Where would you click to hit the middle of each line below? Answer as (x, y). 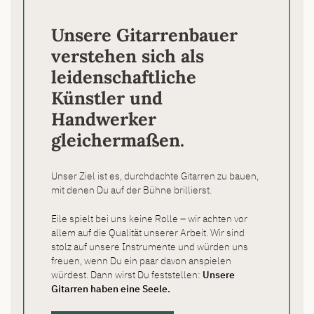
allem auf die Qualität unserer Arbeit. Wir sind (148, 233)
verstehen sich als (127, 56)
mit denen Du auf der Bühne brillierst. (131, 189)
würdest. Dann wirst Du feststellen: (127, 275)
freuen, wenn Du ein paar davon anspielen (141, 261)
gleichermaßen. (117, 141)
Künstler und (107, 98)
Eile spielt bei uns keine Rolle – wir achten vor (149, 219)
